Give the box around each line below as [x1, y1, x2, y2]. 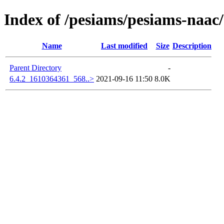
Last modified [101, 41, 147, 50]
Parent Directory [9, 63, 61, 72]
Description [172, 41, 211, 50]
